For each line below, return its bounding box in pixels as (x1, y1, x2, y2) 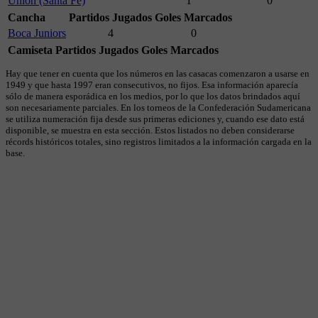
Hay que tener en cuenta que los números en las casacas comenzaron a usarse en (6, 68, 309, 79)
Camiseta (8, 44, 53, 57)
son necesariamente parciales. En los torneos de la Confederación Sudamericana (6, 102, 311, 114)
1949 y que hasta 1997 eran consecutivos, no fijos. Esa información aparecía (6, 79, 298, 91)
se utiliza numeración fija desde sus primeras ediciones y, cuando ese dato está (6, 114, 305, 125)
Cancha (8, 11, 45, 24)
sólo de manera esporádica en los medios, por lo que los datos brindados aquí (6, 91, 300, 102)
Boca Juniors (8, 27, 66, 40)
